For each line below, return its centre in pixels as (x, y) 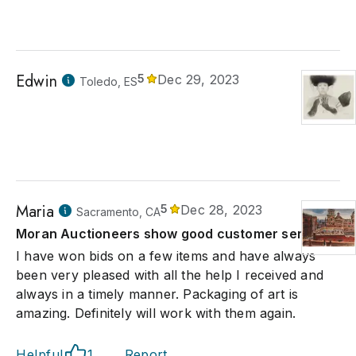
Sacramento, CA (118, 212)
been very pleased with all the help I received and (170, 275)
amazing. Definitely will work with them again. (156, 313)
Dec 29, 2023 (199, 79)
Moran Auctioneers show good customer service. (174, 234)
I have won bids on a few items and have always (166, 256)
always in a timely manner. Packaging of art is (157, 294)
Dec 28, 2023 (222, 210)
